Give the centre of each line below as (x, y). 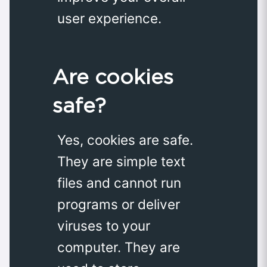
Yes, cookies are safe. (125, 140)
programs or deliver (119, 204)
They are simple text (121, 162)
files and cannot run (119, 183)
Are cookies (113, 77)
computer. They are (119, 247)
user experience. (109, 18)
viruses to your (104, 226)
